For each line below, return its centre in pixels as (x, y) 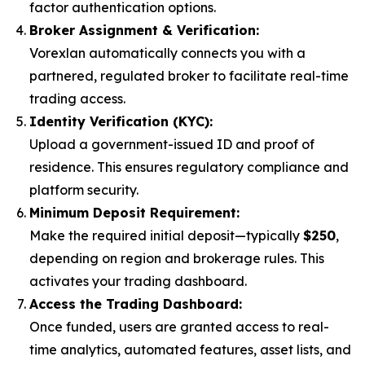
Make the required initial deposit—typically (166, 236)
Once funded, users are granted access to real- (179, 327)
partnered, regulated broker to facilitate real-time (189, 76)
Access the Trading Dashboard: (136, 304)
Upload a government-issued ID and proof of (172, 145)
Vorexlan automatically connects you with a (167, 53)
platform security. (84, 190)
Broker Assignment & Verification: (144, 31)
